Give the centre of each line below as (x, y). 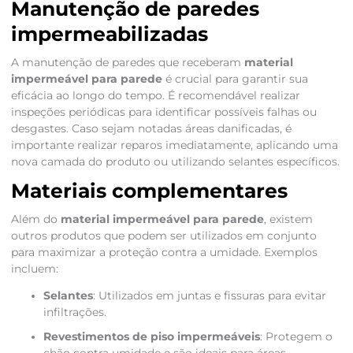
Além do (35, 219)
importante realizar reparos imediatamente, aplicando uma (174, 145)
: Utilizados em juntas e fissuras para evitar (209, 296)
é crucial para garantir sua (235, 79)
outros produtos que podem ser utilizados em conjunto (163, 236)
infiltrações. (74, 312)
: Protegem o (296, 337)
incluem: (34, 269)
